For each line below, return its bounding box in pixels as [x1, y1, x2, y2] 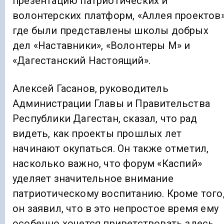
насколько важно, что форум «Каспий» [12, 157, 202, 169]
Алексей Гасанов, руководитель [12, 82, 168, 94]
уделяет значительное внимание [12, 172, 173, 184]
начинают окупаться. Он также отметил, [12, 142, 209, 154]
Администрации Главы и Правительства [12, 97, 210, 109]
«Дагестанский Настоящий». [12, 54, 150, 66]
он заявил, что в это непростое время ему [12, 202, 218, 214]
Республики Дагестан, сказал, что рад [12, 112, 197, 124]
